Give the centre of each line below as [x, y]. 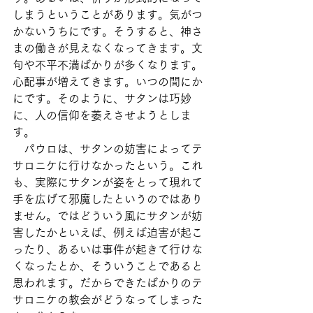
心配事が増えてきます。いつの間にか [108, 82]
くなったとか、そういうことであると [108, 266]
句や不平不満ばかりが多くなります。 [108, 65]
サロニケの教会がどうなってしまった [108, 300]
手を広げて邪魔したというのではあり [108, 199]
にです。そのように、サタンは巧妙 [102, 99]
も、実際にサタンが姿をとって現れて [108, 182]
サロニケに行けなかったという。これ [108, 166]
